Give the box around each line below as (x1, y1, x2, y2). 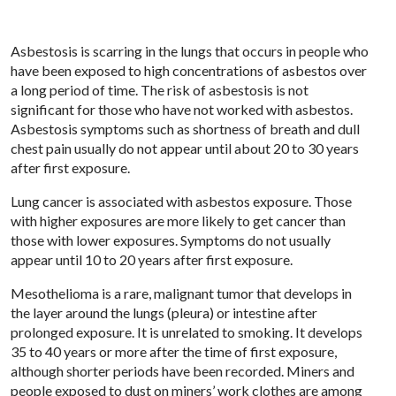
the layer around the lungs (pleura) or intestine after (11, 303, 317, 321)
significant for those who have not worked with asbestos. (11, 100, 353, 118)
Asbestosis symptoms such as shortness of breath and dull (11, 119, 360, 137)
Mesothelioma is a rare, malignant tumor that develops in (11, 284, 352, 301)
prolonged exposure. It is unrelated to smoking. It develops (11, 323, 362, 340)
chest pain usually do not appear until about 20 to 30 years (11, 139, 359, 156)
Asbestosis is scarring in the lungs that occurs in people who (11, 42, 369, 59)
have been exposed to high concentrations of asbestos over (11, 61, 367, 79)
